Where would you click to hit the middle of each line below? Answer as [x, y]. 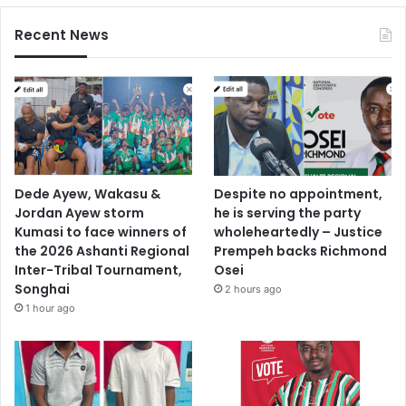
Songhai [42, 289]
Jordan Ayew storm [79, 213]
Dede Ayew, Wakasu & [87, 193]
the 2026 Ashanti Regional [102, 251]
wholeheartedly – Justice [299, 232]
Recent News [62, 34]
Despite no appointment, [299, 193]
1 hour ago [50, 308]
